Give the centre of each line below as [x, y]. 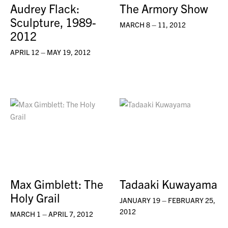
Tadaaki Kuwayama [169, 184]
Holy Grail [35, 197]
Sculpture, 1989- [53, 22]
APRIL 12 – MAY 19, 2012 [50, 52]
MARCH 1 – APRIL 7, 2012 [52, 213]
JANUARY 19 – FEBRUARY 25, [168, 200]
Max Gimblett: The [57, 184]
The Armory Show [164, 9]
